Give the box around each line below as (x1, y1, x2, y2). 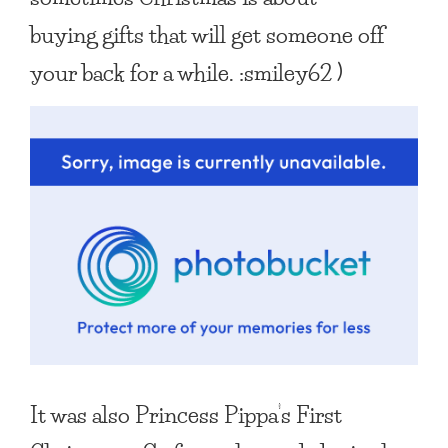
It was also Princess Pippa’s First (30, 394, 342, 433)
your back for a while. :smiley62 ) (30, 53, 343, 91)
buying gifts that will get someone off (30, 15, 385, 53)
